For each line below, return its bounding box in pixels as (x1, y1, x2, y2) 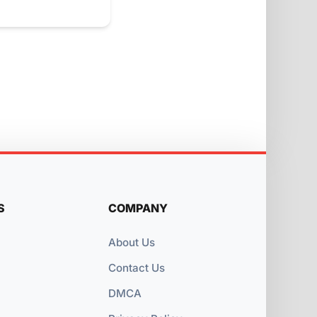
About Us (108, 235, 155, 249)
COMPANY (108, 200, 168, 215)
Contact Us (108, 260, 165, 275)
